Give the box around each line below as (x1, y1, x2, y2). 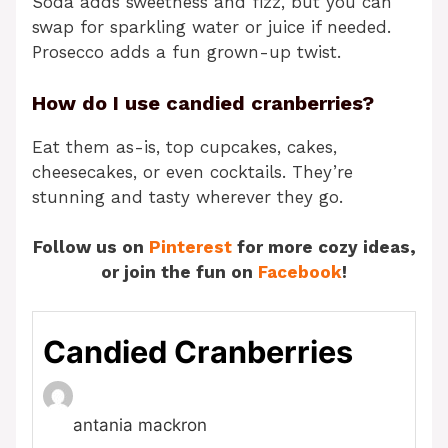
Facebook (258, 262, 342, 283)
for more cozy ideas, (231, 237, 416, 258)
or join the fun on (101, 262, 258, 283)
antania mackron (73, 414, 207, 435)
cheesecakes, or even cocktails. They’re (32, 161, 353, 182)
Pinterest (148, 237, 232, 258)
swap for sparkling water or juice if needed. (32, 17, 391, 38)
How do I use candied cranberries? (32, 90, 374, 115)
